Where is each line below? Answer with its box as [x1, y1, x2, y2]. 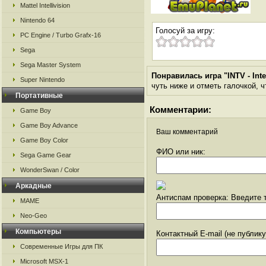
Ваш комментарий [156, 128, 218, 136]
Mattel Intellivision [20, 2, 70, 9]
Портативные [15, 91, 63, 100]
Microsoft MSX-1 [20, 258, 68, 265]
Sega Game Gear [20, 151, 71, 159]
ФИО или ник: [156, 147, 205, 156]
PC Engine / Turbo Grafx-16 [20, 31, 101, 39]
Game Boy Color [20, 137, 68, 144]
